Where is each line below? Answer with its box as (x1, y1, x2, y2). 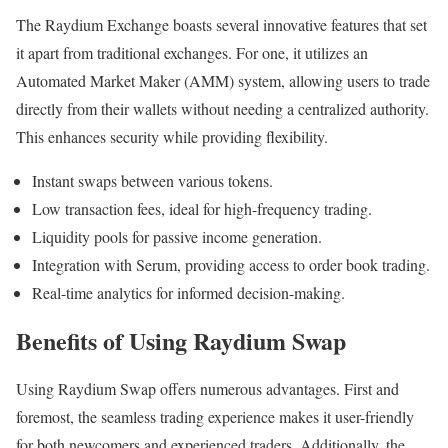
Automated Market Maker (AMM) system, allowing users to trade (16, 70, 430, 92)
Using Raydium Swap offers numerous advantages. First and (16, 377, 399, 399)
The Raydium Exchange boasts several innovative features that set (16, 14, 427, 36)
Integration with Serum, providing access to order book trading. (32, 254, 430, 276)
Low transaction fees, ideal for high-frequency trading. (32, 198, 372, 220)
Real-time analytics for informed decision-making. (32, 282, 345, 304)
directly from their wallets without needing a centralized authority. (16, 98, 429, 120)
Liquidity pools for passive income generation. (32, 226, 322, 248)
